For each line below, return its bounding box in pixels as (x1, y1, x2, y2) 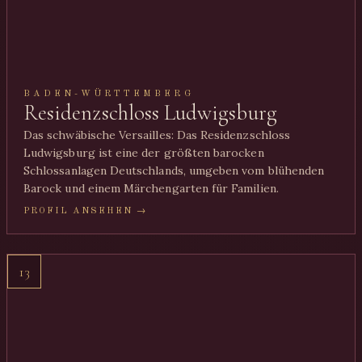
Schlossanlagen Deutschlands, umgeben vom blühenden (23, 163, 325, 178)
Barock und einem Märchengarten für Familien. (23, 181, 279, 196)
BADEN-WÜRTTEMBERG (23, 89, 194, 99)
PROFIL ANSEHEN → (23, 206, 148, 216)
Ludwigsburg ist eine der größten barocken (23, 145, 264, 160)
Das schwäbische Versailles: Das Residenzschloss (23, 128, 291, 142)
